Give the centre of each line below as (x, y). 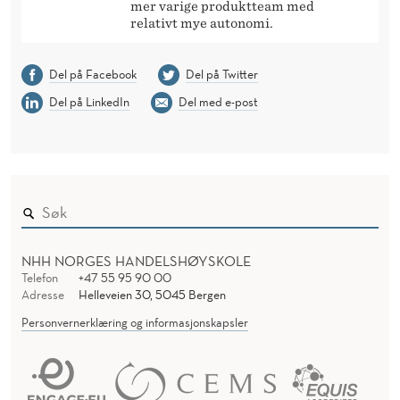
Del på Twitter (221, 75)
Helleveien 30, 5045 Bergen (152, 295)
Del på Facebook (92, 75)
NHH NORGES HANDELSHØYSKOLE (136, 261)
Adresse (43, 295)
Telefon (40, 278)
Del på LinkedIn (89, 102)
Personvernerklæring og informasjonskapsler (135, 323)
